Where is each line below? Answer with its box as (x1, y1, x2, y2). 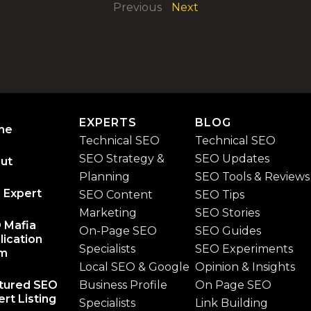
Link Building (194, 296, 268, 310)
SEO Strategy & (78, 152, 165, 165)
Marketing (78, 206, 137, 219)
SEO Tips (194, 188, 244, 201)
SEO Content (78, 188, 153, 201)
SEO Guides (194, 224, 261, 237)
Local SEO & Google (78, 260, 190, 274)
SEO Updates (194, 152, 269, 165)
